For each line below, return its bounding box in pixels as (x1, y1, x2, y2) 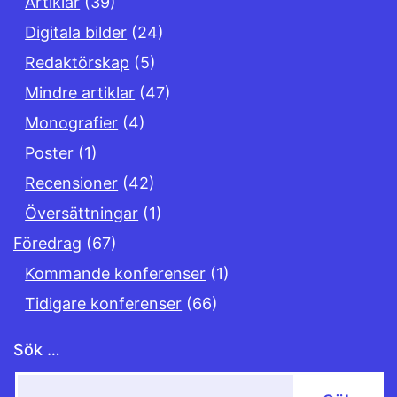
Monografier (25, 113, 119, 133)
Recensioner (25, 174, 119, 193)
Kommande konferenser (25, 264, 206, 284)
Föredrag (13, 234, 82, 253)
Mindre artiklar (25, 83, 136, 103)
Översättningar (25, 204, 139, 223)
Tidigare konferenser (25, 294, 183, 314)
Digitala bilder (25, 23, 128, 43)
